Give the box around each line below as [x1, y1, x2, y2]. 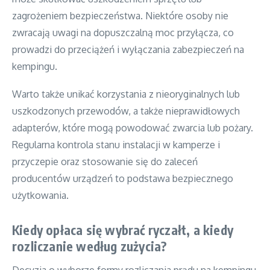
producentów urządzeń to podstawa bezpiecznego [12, 172, 233, 184]
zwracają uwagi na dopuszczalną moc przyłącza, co [12, 26, 234, 39]
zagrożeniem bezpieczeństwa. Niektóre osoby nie [12, 9, 228, 22]
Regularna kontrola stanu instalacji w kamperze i [12, 138, 220, 151]
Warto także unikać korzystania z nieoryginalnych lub [12, 87, 240, 100]
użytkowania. [12, 189, 69, 201]
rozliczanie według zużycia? [12, 237, 168, 254]
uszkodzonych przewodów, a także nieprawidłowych [12, 104, 240, 117]
